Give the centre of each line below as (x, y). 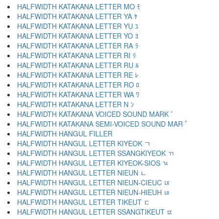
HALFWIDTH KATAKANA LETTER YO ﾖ (78, 36)
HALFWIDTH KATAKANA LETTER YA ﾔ (77, 16)
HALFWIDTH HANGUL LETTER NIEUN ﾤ (82, 173)
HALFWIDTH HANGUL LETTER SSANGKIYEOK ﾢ (96, 153)
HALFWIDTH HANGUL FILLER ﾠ (69, 133)
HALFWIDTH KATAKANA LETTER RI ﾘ (77, 55)
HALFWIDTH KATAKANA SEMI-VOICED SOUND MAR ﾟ (103, 124)
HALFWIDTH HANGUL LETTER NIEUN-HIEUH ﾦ (94, 192)
